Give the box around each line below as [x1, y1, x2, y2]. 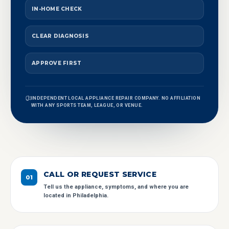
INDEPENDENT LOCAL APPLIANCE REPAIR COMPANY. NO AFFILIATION [31, 96, 201, 101]
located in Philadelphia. [43, 192, 108, 199]
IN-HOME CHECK [32, 6, 82, 12]
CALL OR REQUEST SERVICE [43, 170, 157, 179]
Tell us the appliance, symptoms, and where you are [43, 184, 189, 190]
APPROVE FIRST [32, 60, 82, 66]
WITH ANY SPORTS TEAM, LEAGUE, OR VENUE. [31, 103, 143, 108]
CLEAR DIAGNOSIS [32, 33, 89, 39]
